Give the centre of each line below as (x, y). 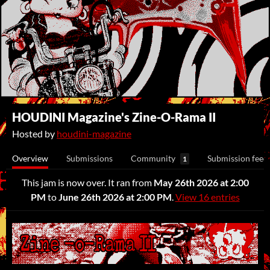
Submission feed (238, 158)
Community (153, 158)
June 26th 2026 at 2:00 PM (115, 197)
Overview (30, 158)
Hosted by (34, 133)
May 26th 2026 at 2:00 (201, 182)
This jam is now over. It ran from (87, 182)
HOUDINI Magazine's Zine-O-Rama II (114, 117)
